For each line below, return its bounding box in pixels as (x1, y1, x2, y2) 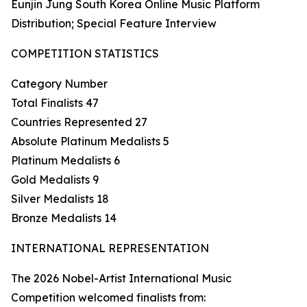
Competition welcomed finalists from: (11, 291, 206, 305)
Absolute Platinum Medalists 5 (11, 134, 169, 149)
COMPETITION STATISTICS (11, 47, 159, 61)
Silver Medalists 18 (11, 192, 109, 206)
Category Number (11, 77, 108, 91)
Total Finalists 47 (11, 96, 99, 110)
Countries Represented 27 (11, 115, 147, 130)
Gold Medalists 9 (11, 173, 99, 187)
